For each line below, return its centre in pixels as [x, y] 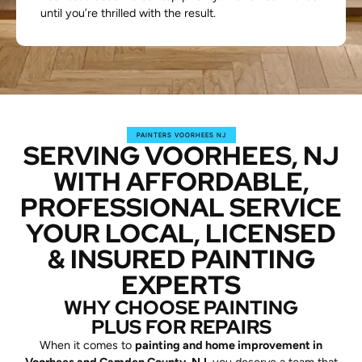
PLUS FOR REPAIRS [181, 327]
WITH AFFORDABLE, [181, 182]
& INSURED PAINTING [181, 259]
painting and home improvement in [229, 345]
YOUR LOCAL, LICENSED [181, 234]
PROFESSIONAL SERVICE [181, 208]
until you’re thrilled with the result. [128, 13]
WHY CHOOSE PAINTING [181, 308]
